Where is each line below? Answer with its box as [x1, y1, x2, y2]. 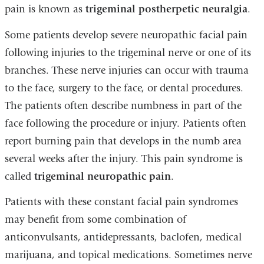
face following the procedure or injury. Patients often [4, 117, 246, 130]
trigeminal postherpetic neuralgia [85, 3, 247, 15]
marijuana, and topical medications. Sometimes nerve [4, 249, 252, 261]
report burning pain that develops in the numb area [4, 134, 242, 147]
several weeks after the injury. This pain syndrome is [4, 152, 243, 165]
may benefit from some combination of [4, 213, 186, 226]
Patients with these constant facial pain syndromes [4, 196, 238, 208]
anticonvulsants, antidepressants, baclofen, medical [4, 231, 242, 243]
